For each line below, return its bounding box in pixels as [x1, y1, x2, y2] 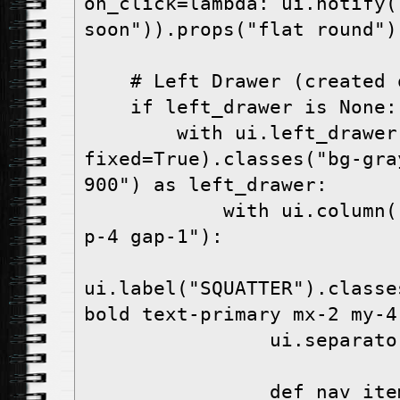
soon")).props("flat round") [84, 19, 397, 41]
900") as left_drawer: [84, 174, 328, 196]
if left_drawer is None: [130, 96, 397, 119]
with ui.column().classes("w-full [84, 200, 223, 222]
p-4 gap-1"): [84, 226, 223, 248]
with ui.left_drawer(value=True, [84, 122, 177, 145]
